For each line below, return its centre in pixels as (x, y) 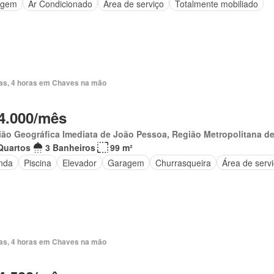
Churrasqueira (183, 162)
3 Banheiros (70, 147)
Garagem (126, 162)
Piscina (37, 162)
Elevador (79, 162)
